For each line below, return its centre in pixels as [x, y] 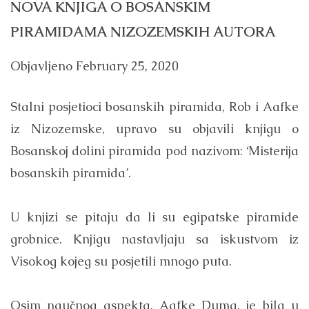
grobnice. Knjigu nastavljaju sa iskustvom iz [154, 239]
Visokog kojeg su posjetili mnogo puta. [121, 261]
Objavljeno [43, 66]
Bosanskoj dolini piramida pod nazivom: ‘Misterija [154, 151]
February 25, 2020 [127, 66]
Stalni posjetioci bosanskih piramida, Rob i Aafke [154, 107]
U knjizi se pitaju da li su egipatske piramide [154, 217]
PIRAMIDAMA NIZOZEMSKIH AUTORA [143, 31]
